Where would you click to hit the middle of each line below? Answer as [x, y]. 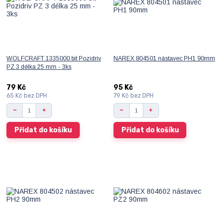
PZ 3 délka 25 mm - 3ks [39, 67]
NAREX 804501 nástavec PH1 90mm [164, 58]
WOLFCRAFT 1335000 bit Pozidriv [54, 58]
